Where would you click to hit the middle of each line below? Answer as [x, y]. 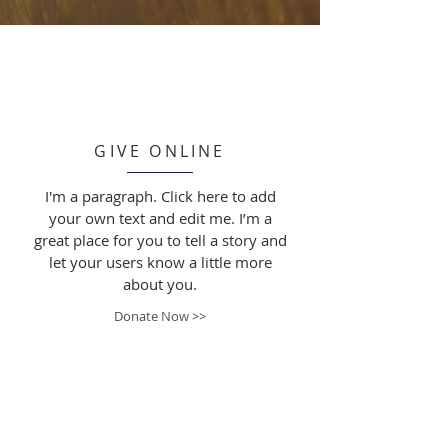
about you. [160, 284]
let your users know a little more [160, 262]
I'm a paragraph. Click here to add [160, 196]
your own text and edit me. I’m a [160, 218]
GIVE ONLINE [160, 151]
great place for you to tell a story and [160, 240]
